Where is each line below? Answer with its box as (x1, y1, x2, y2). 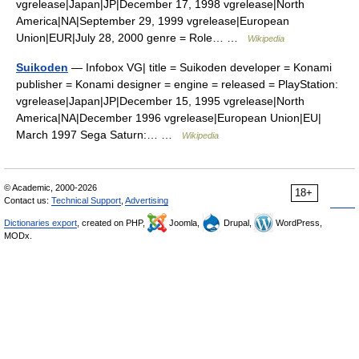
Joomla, (167, 218, 202, 228)
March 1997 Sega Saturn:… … (16, 128, 182, 141)
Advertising (125, 196, 168, 205)
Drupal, (221, 218, 254, 228)
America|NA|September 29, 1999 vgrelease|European (16, 14, 289, 27)
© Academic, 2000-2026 (4, 183, 97, 192)
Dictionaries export (4, 218, 77, 228)
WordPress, (273, 218, 322, 228)
